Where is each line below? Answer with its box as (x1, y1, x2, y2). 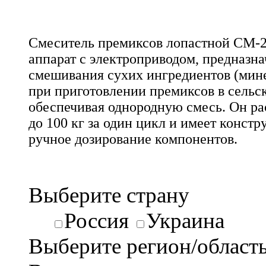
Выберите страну (28, 182, 189, 207)
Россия (64, 208, 129, 233)
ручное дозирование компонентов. (28, 131, 237, 147)
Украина (146, 208, 224, 233)
